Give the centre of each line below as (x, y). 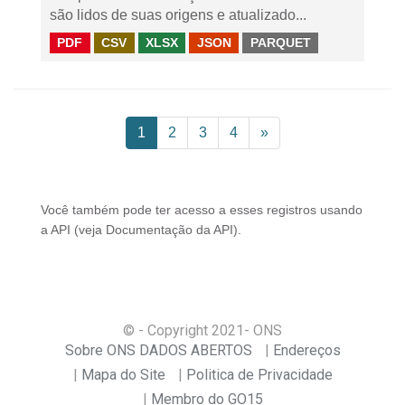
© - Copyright (167, 330)
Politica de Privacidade (259, 375)
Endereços (306, 350)
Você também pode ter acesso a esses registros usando (202, 210)
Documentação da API (170, 230)
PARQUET (280, 42)
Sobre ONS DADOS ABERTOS (158, 350)
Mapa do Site (123, 375)
